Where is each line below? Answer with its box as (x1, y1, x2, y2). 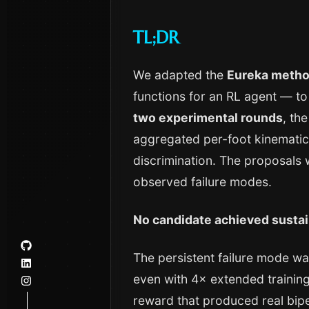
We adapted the (133, 68, 227, 82)
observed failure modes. (133, 175, 272, 189)
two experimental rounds (133, 110, 283, 125)
